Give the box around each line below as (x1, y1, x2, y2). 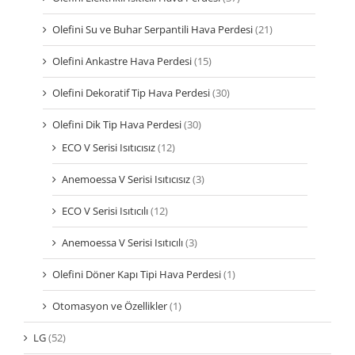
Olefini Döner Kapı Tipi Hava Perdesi (52, 267, 221, 282)
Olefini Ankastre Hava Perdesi (52, 54, 192, 69)
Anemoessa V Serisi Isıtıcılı (62, 235, 183, 250)
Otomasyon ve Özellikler (52, 299, 167, 314)
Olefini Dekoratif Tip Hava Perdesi (52, 86, 210, 101)
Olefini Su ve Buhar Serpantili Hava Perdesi (52, 22, 253, 37)
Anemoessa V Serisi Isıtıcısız (62, 172, 190, 187)
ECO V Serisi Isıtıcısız (62, 140, 155, 155)
